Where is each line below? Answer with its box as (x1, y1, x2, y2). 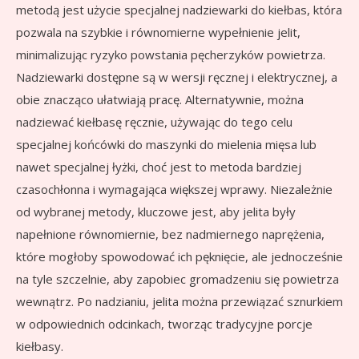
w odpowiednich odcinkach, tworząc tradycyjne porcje (16, 316, 313, 333)
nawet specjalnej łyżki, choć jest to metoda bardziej (16, 159, 301, 175)
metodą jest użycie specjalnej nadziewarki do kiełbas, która (16, 2, 342, 18)
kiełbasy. (16, 338, 63, 355)
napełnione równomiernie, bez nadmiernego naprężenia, (16, 226, 325, 243)
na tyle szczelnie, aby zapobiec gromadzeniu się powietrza (16, 271, 339, 288)
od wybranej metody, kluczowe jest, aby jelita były (16, 204, 296, 220)
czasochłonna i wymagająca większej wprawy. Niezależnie (16, 181, 333, 198)
